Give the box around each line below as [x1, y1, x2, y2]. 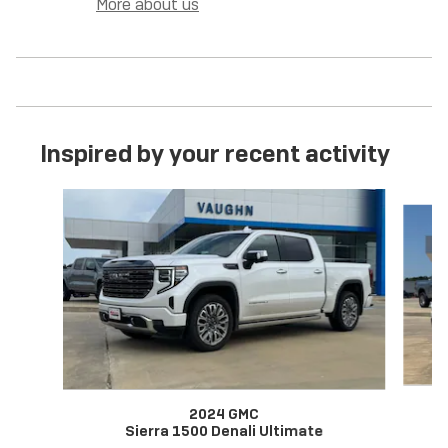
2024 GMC [188, 405, 259, 423]
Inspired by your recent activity [40, 138, 390, 169]
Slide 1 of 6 [15, 189, 97, 210]
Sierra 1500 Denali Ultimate [124, 422, 323, 440]
